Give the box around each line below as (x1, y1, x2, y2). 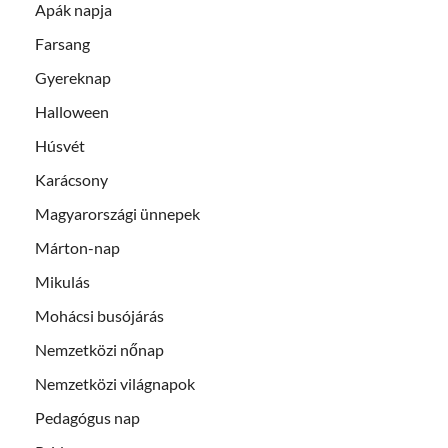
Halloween (35, 102, 109, 122)
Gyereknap (35, 68, 111, 88)
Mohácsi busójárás (35, 306, 164, 326)
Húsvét (35, 136, 85, 156)
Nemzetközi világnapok (35, 374, 195, 394)
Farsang (35, 34, 90, 54)
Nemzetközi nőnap (35, 340, 164, 360)
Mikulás (35, 272, 90, 292)
